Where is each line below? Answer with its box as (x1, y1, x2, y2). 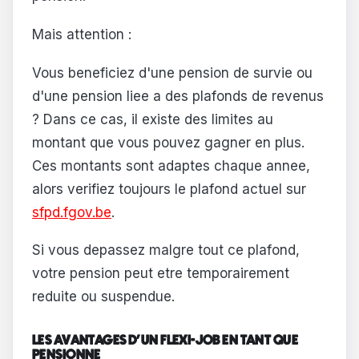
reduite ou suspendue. (32, 288, 175, 305)
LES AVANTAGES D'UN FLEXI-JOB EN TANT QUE (32, 333, 298, 347)
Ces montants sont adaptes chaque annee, (32, 157, 310, 174)
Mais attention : (32, 26, 131, 42)
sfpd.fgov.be (32, 204, 111, 220)
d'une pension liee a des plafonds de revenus (32, 87, 324, 104)
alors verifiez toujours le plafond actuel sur (32, 180, 306, 197)
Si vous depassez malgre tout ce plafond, (32, 242, 300, 259)
